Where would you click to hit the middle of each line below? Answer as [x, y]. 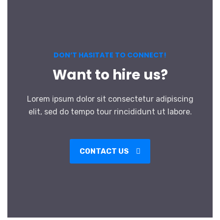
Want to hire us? [110, 75]
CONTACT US [105, 151]
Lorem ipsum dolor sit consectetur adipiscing [110, 99]
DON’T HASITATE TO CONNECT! [110, 55]
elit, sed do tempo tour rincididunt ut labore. [110, 112]
